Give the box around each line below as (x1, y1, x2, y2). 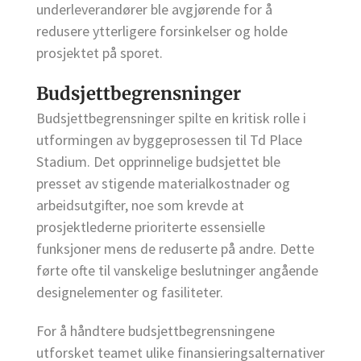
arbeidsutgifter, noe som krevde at (36, 195, 244, 214)
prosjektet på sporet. (36, 44, 163, 63)
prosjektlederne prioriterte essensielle (36, 217, 265, 236)
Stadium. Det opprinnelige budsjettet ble (36, 151, 280, 171)
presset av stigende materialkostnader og (36, 173, 290, 193)
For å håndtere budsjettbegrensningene (36, 321, 275, 340)
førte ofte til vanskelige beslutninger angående (36, 260, 318, 280)
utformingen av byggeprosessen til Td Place (36, 130, 302, 149)
